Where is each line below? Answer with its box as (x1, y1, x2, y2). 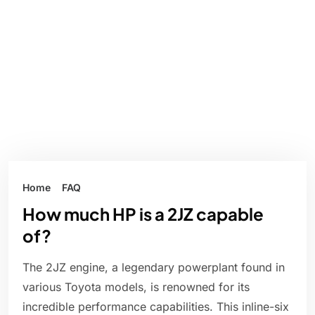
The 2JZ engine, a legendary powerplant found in (22, 260, 285, 275)
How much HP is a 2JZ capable (22, 203, 264, 225)
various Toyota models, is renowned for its (22, 280, 250, 295)
